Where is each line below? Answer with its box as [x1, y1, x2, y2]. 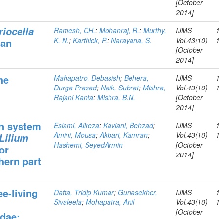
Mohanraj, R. [99, 25, 140, 35]
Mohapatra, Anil [86, 197, 135, 207]
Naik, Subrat [101, 83, 139, 92]
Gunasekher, [118, 187, 158, 197]
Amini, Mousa [54, 130, 96, 140]
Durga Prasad [54, 83, 97, 92]
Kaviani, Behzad [103, 120, 153, 130]
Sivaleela [54, 197, 82, 207]
